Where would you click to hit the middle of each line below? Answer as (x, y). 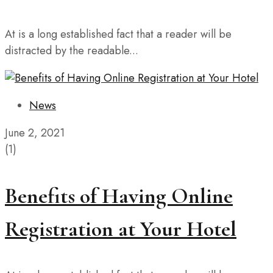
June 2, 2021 (35, 133)
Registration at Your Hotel (121, 229)
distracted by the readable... (72, 51)
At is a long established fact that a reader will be (118, 34)
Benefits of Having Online (119, 196)
